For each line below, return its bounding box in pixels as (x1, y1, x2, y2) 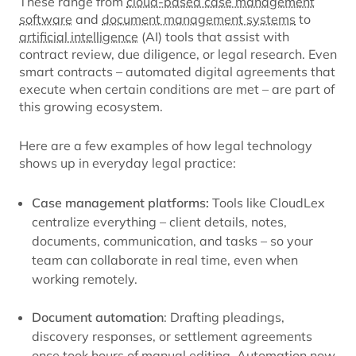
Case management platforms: (32, 195, 212, 211)
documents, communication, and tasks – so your (32, 233, 313, 250)
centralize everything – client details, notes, (32, 214, 287, 230)
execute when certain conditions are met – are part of (19, 81, 335, 98)
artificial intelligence (19, 29, 138, 45)
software (19, 11, 72, 28)
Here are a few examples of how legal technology (19, 137, 312, 154)
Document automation (32, 309, 164, 326)
